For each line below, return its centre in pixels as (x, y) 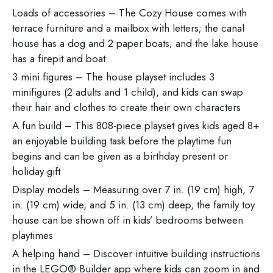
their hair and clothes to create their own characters (126, 108)
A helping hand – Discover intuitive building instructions (136, 254)
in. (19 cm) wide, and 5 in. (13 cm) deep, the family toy (133, 205)
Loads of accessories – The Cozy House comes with (129, 13)
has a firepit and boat (59, 59)
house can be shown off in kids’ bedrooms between (128, 220)
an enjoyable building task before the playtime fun (122, 141)
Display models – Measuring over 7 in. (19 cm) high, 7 (133, 190)
